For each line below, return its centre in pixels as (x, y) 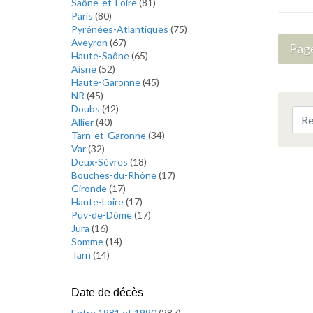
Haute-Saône (101, 56)
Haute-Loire (99, 202)
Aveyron (90, 42)
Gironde (90, 188)
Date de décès (107, 292)
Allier (83, 122)
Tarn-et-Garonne (110, 135)
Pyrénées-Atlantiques (121, 29)
